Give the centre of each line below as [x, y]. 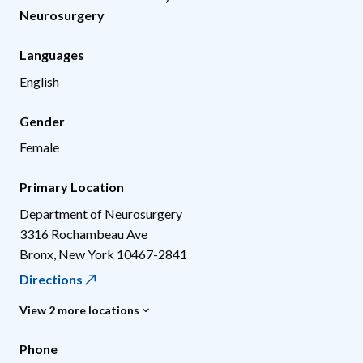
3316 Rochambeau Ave [83, 233]
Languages [52, 54]
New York [86, 254]
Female [39, 147]
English [39, 81]
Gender [42, 121]
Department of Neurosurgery [101, 213]
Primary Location [72, 186]
